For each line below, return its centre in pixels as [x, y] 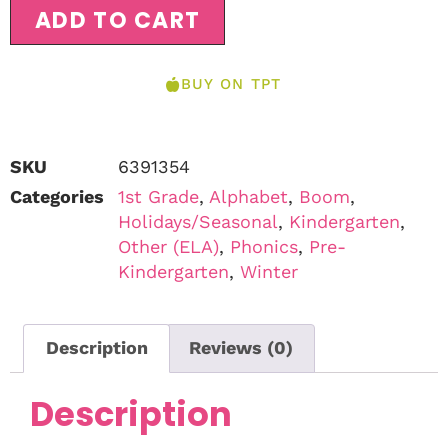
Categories [57, 196]
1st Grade [158, 196]
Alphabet [248, 196]
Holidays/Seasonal [198, 221]
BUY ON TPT [231, 83]
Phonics [264, 246]
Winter [269, 271]
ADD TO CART [118, 20]
